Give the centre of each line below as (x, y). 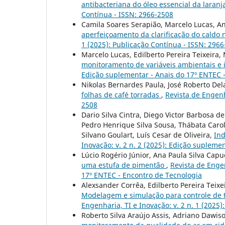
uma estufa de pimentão (124, 165)
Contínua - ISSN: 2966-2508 (127, 14)
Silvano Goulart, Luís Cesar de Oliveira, (148, 135)
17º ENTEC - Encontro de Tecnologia (142, 175)
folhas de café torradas (121, 94)
